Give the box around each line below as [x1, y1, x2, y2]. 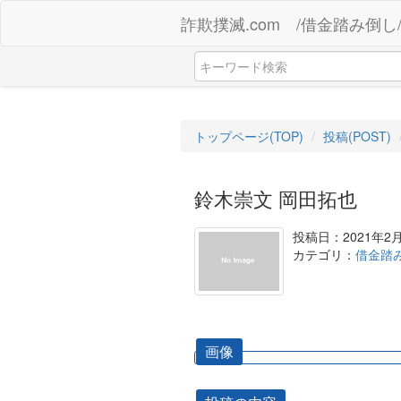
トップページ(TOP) [194, 127, 303, 145]
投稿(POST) [323, 127, 391, 145]
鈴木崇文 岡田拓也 [194, 184, 357, 212]
